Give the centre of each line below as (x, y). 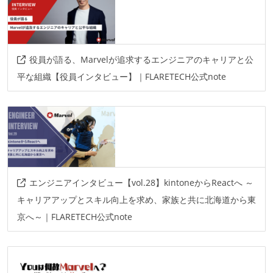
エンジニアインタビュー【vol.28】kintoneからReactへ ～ (141, 183)
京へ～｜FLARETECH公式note (74, 217)
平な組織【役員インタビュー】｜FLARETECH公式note (121, 77)
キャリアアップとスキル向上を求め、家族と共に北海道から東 (136, 200)
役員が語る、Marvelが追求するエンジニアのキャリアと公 (141, 60)
